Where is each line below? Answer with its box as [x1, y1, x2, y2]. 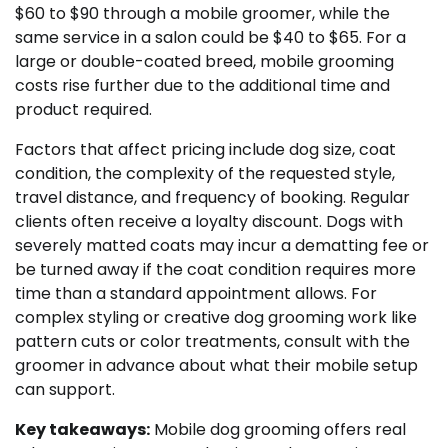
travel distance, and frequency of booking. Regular [15, 185, 410, 209]
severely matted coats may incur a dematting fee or [15, 233, 429, 257]
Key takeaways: [15, 417, 150, 441]
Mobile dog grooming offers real [150, 417, 406, 441]
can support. [15, 377, 115, 401]
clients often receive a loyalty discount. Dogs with [15, 209, 403, 233]
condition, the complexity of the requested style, [15, 161, 395, 185]
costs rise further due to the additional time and [15, 73, 390, 97]
